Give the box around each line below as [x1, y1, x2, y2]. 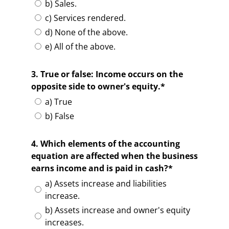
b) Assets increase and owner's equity [44, 204, 190, 216]
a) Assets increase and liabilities [44, 178, 167, 190]
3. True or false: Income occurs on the [31, 68, 183, 80]
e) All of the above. [44, 41, 116, 53]
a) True [44, 96, 72, 108]
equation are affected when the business [31, 150, 198, 162]
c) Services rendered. [44, 12, 126, 24]
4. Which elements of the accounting [31, 138, 180, 150]
